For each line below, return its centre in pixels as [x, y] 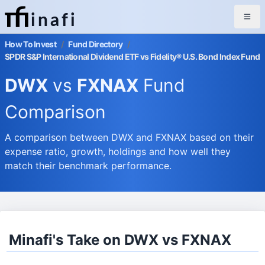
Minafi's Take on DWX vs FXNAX [120, 240]
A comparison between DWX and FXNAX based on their [129, 137]
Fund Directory [96, 44]
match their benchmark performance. [88, 166]
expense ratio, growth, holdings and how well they [118, 151]
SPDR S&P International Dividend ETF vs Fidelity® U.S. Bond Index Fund [132, 56]
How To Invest [30, 44]
